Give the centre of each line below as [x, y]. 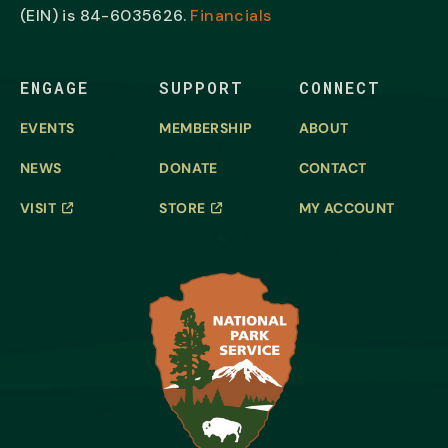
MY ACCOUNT [346, 208]
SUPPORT [202, 88]
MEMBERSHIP [206, 128]
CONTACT [332, 168]
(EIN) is [50, 16]
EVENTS [47, 128]
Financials [231, 16]
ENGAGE [54, 88]
